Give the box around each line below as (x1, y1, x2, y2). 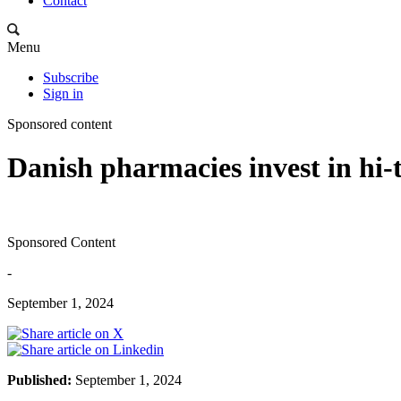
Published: (7, 371, 72, 388)
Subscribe (43, 70, 98, 85)
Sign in (43, 86, 83, 101)
